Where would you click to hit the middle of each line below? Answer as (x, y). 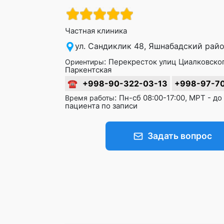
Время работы (90, 98)
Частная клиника (96, 31)
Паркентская (88, 70)
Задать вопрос (180, 136)
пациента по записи (101, 106)
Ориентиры (84, 62)
